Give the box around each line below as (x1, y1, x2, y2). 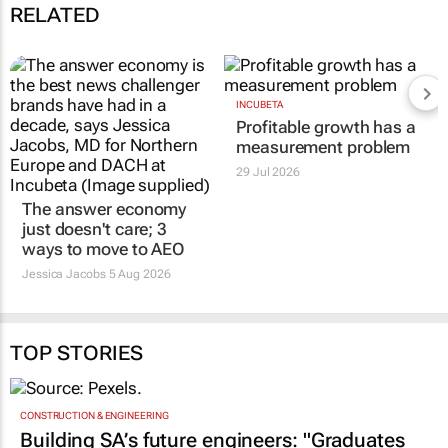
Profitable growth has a (236, 117, 416, 138)
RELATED (10, 3, 100, 28)
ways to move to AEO (22, 239, 185, 260)
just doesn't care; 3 (22, 219, 167, 240)
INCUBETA (236, 99, 284, 111)
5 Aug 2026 (105, 267, 171, 282)
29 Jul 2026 (236, 165, 301, 180)
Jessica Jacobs (22, 267, 106, 282)
